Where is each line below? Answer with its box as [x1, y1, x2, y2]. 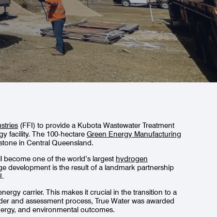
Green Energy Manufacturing [87, 129, 182, 139]
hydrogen [116, 154, 148, 163]
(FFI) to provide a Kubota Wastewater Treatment [18, 121, 175, 130]
